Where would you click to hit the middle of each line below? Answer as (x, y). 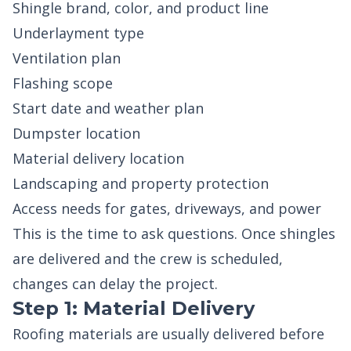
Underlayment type (78, 33)
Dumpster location (76, 133)
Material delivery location (98, 158)
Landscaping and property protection (141, 183)
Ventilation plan (67, 58)
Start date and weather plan (108, 108)
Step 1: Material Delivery (134, 308)
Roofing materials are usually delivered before (168, 334)
